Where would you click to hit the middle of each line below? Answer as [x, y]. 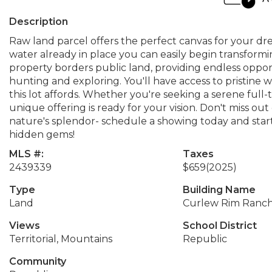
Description [39, 22]
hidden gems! [42, 134]
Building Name [219, 190]
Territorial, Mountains [61, 239]
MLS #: [26, 154]
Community [38, 261]
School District [219, 226]
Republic [205, 239]
